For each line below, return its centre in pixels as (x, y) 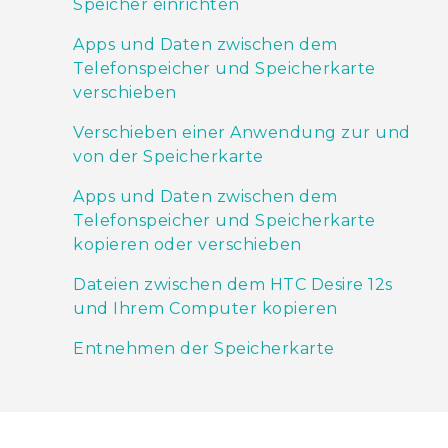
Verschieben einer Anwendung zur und (242, 133)
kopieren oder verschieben (187, 245)
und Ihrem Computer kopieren (205, 309)
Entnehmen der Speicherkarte (204, 349)
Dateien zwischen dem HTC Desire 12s (233, 285)
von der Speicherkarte (168, 157)
